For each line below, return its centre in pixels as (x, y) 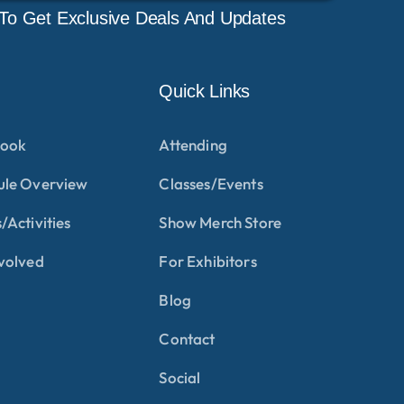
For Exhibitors (208, 261)
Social (180, 377)
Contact (187, 338)
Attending (193, 144)
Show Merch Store (220, 222)
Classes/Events (211, 183)
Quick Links (205, 91)
